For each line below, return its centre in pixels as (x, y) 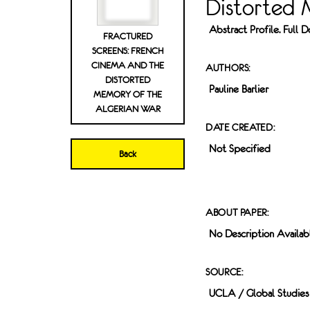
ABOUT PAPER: (237, 213)
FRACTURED (128, 37)
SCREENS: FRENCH (128, 51)
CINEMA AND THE (128, 66)
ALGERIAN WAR (128, 109)
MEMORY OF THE (128, 95)
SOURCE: (225, 272)
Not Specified (240, 149)
